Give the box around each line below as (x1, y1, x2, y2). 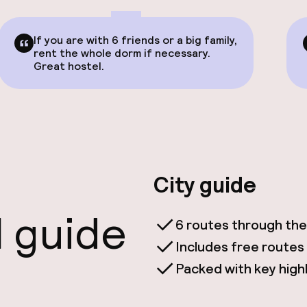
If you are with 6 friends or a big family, (34, 33, 237, 47)
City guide (153, 171, 256, 199)
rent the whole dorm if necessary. (34, 46, 210, 60)
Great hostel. (34, 59, 104, 73)
